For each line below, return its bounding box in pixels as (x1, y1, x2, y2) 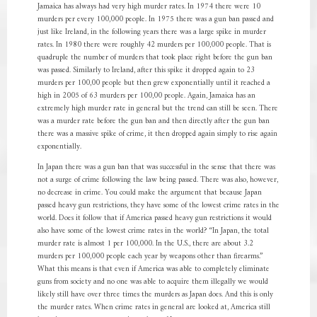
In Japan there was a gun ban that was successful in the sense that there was (37, 161, 275, 174)
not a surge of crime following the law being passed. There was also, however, (37, 173, 278, 187)
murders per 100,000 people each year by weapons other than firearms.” (37, 250, 263, 263)
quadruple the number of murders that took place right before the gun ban (37, 51, 272, 64)
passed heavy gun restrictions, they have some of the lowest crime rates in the (37, 199, 279, 212)
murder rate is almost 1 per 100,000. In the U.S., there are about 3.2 (37, 237, 253, 250)
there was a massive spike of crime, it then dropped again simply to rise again (37, 127, 277, 141)
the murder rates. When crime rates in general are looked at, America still (37, 301, 270, 314)
